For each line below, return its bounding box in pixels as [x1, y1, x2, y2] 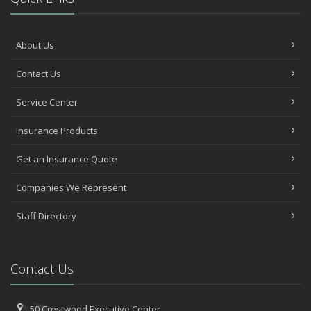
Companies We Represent [16, 180, 126, 194]
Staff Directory [16, 209, 76, 222]
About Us [16, 38, 54, 51]
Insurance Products [16, 124, 98, 137]
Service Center [16, 95, 78, 108]
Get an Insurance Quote [16, 152, 117, 165]
